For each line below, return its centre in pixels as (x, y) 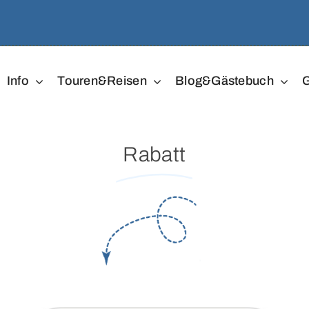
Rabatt (154, 154)
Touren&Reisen (102, 81)
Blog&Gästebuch (225, 81)
